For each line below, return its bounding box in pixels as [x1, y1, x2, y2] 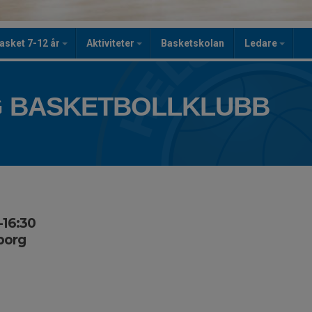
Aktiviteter [86, 38, 136, 49]
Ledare [244, 38, 279, 49]
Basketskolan [161, 38, 224, 49]
